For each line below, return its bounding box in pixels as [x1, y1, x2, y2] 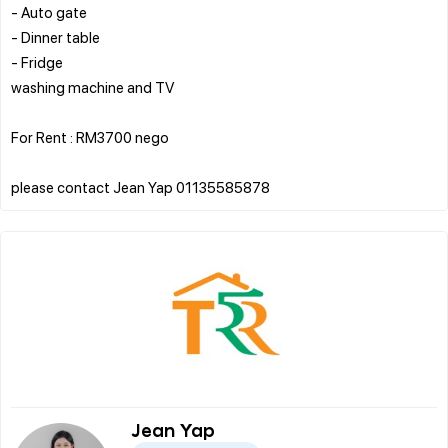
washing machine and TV [11, 76, 174, 97]
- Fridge [11, 51, 63, 72]
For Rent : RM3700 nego [11, 126, 169, 147]
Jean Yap [131, 422, 215, 441]
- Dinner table [11, 26, 100, 47]
